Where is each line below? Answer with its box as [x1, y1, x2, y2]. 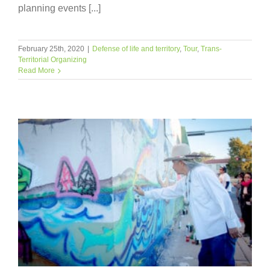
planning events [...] [18, 3, 101, 14]
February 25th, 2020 [18, 45, 84, 54]
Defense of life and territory [92, 45, 180, 54]
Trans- [201, 45, 222, 54]
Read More [18, 66, 55, 75]
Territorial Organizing [18, 55, 87, 64]
